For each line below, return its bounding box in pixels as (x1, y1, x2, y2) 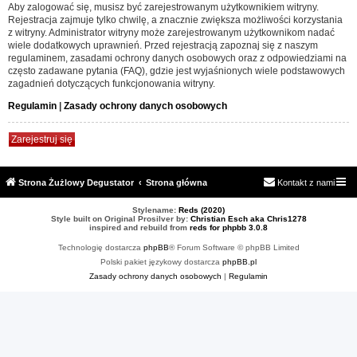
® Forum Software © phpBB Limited (168, 242, 300, 252)
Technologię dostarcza (57, 242, 143, 252)
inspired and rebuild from (89, 222, 190, 232)
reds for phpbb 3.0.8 (190, 222, 268, 232)
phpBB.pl (222, 257, 257, 266)
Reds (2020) (178, 205, 225, 214)
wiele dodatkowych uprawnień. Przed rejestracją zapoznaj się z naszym (8, 39, 318, 51)
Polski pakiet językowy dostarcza (100, 257, 222, 266)
